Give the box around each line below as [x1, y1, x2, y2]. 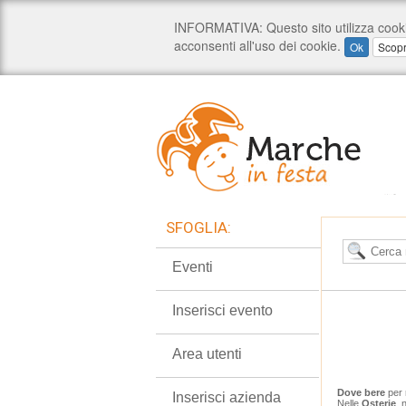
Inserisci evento [172, 303, 273, 318]
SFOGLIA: [166, 218, 231, 237]
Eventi [172, 259, 213, 275]
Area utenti [172, 346, 242, 362]
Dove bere [337, 387, 385, 398]
